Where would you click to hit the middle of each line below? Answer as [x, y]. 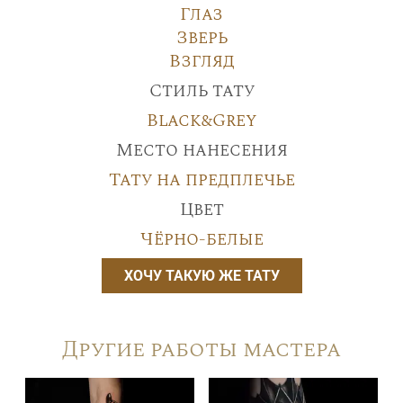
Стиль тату [201, 90]
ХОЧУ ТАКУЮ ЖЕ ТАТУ [201, 275]
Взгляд [201, 61]
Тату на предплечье [201, 179]
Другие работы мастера [201, 349]
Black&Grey [201, 120]
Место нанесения [201, 150]
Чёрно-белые [201, 239]
